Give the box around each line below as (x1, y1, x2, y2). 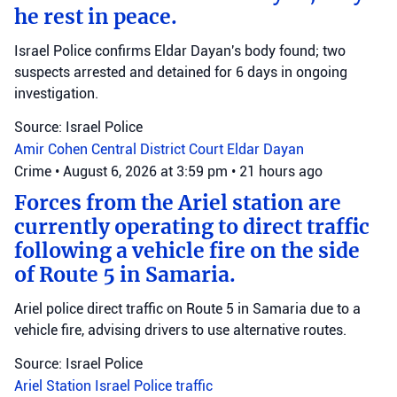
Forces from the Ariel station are (14, 190, 341, 215)
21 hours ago (239, 162, 323, 180)
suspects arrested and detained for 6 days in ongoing (14, 63, 347, 81)
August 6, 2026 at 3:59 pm (63, 162, 231, 180)
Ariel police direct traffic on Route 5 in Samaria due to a (14, 300, 361, 317)
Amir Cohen (14, 140, 91, 158)
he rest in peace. (14, 4, 177, 29)
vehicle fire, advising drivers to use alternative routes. (14, 321, 346, 339)
